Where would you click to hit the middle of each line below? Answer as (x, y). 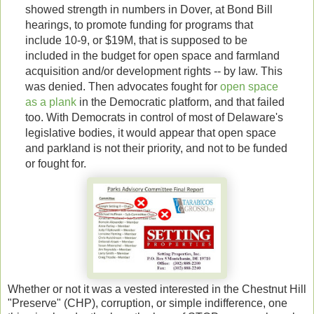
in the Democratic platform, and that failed (180, 102)
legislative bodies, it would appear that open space (150, 133)
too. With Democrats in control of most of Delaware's (154, 118)
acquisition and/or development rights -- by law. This (153, 71)
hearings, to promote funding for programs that (139, 25)
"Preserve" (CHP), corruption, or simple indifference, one (148, 303)
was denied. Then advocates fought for (122, 87)
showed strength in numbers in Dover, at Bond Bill (149, 10)
